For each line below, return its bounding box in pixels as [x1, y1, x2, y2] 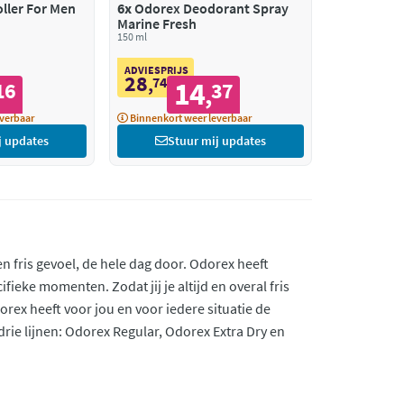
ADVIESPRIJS [124, 62, 189, 77]
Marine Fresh [117, 14, 197, 32]
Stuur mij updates [168, 132, 266, 149]
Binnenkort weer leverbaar [128, 110, 252, 124]
